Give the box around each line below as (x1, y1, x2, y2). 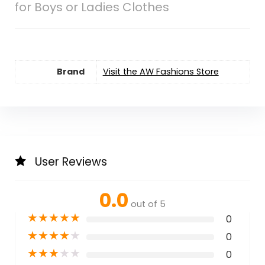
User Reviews (34, 153, 107, 170)
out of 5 (131, 198, 166, 210)
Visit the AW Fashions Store (102, 65, 219, 77)
